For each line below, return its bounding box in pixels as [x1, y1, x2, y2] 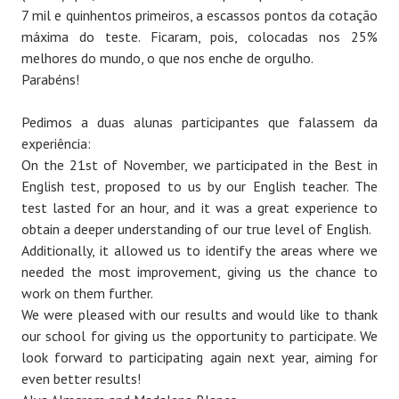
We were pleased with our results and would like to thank [21, 305, 378, 324]
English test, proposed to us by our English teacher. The [21, 177, 378, 196]
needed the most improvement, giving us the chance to [21, 263, 378, 281]
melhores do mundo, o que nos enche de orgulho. [21, 49, 313, 68]
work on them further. [21, 284, 153, 303]
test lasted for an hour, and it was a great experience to [21, 199, 378, 217]
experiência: [21, 134, 91, 153]
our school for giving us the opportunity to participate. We [21, 327, 378, 346]
